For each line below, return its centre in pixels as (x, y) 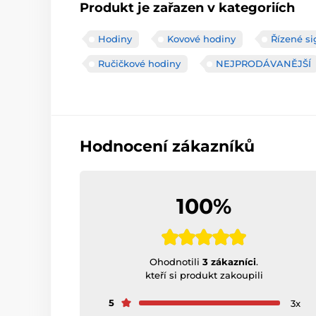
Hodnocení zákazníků (167, 147)
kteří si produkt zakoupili (204, 275)
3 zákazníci (230, 262)
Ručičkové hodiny (139, 64)
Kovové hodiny (201, 39)
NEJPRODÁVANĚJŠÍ (263, 64)
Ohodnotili (176, 262)
